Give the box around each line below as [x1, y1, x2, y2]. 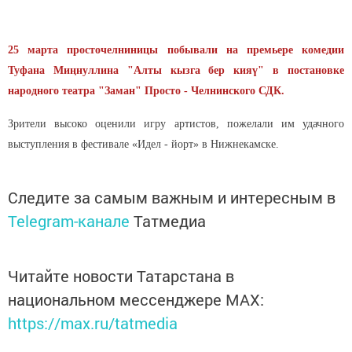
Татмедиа [134, 211, 206, 231]
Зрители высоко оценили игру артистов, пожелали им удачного [8, 118, 344, 130]
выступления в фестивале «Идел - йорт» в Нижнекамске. [8, 138, 279, 150]
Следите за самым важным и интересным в [8, 187, 335, 207]
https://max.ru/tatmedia [8, 313, 178, 333]
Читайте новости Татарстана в [8, 266, 234, 286]
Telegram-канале [8, 211, 130, 231]
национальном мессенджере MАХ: [8, 289, 264, 310]
